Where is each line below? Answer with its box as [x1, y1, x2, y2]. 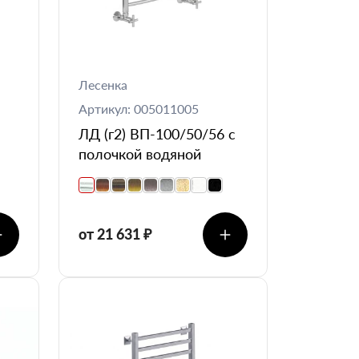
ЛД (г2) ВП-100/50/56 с [79, 124, 236, 143]
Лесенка [79, 76, 127, 92]
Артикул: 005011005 [79, 100, 199, 116]
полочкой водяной [79, 144, 201, 163]
